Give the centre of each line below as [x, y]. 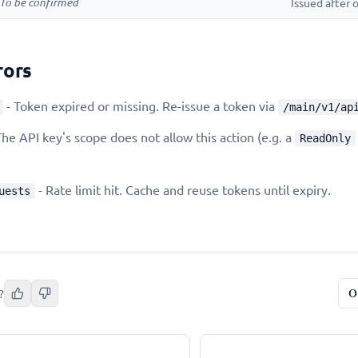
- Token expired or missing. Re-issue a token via [141, 105]
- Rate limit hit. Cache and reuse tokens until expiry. [183, 189]
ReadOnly [325, 138]
